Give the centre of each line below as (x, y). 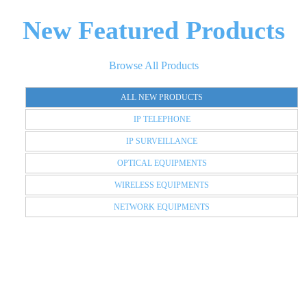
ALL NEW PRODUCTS (162, 97)
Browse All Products (153, 65)
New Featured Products (153, 30)
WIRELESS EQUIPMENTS (162, 185)
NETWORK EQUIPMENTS (162, 207)
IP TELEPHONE (162, 119)
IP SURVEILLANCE (162, 141)
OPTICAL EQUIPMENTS (162, 163)
